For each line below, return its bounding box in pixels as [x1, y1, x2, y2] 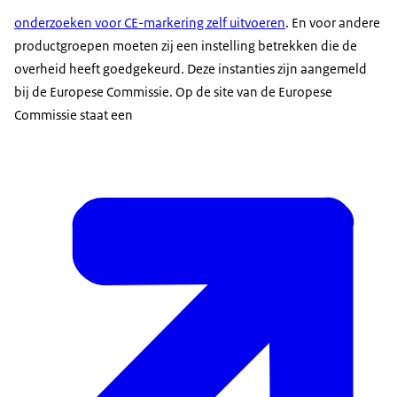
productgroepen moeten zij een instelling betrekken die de [14, 36, 357, 54]
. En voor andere [285, 13, 380, 31]
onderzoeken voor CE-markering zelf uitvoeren [14, 13, 285, 31]
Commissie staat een [14, 105, 133, 123]
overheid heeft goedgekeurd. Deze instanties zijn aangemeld [14, 59, 367, 77]
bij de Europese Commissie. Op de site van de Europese [14, 82, 332, 100]
